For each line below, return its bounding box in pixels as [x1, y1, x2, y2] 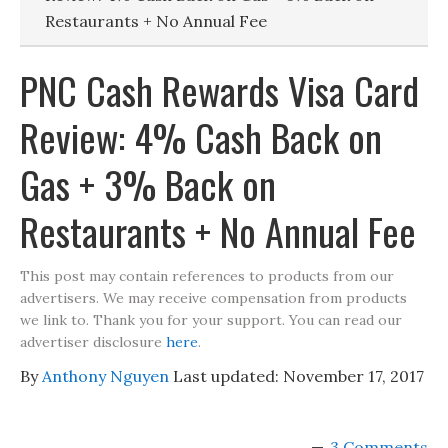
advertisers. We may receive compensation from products [20, 289, 407, 307]
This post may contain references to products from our [20, 267, 394, 285]
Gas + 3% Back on [20, 156, 276, 212]
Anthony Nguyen [42, 366, 169, 386]
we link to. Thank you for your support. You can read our [20, 311, 402, 329]
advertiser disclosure [20, 333, 166, 351]
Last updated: [169, 366, 283, 386]
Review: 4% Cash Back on [20, 109, 382, 165]
